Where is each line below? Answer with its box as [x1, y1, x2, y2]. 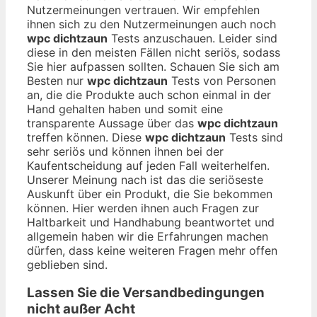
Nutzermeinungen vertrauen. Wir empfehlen [27, 2, 260, 17]
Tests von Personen [168, 73, 276, 88]
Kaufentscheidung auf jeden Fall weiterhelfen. [27, 158, 270, 173]
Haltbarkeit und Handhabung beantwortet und [27, 214, 275, 229]
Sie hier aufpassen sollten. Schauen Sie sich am [27, 59, 279, 74]
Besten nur [27, 73, 87, 88]
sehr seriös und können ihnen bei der [27, 144, 224, 158]
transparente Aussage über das [27, 115, 197, 130]
